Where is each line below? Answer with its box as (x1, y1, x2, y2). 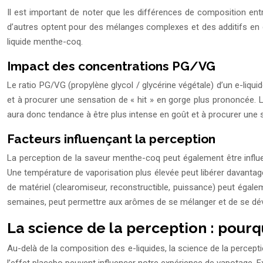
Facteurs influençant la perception (7, 131, 215, 147)
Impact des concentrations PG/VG (7, 59, 215, 74)
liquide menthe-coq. (7, 36, 83, 48)
